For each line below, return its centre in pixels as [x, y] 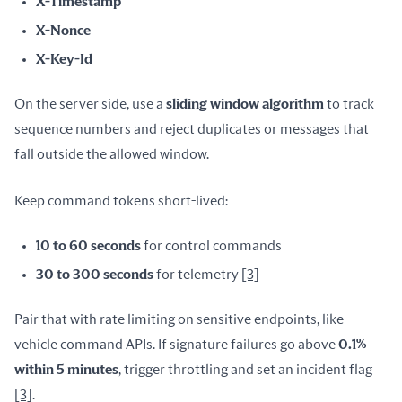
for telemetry [197, 275]
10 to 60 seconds [88, 246]
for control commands [211, 246]
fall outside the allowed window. [112, 154]
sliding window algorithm [245, 104]
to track [349, 104]
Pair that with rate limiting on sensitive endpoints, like [179, 319]
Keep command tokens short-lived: [121, 201]
